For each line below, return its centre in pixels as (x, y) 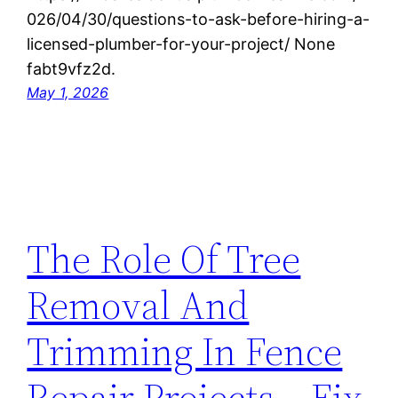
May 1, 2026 (68, 93)
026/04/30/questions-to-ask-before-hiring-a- (199, 20)
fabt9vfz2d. (72, 69)
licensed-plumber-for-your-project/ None (181, 44)
